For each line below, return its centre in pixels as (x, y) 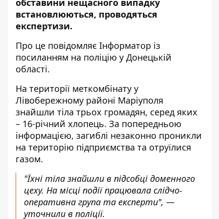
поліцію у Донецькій (128, 57)
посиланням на (50, 57)
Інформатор (125, 45)
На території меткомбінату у (77, 88)
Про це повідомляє (57, 45)
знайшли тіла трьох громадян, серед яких (107, 112)
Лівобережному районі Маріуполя (89, 100)
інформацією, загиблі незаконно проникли (109, 135)
